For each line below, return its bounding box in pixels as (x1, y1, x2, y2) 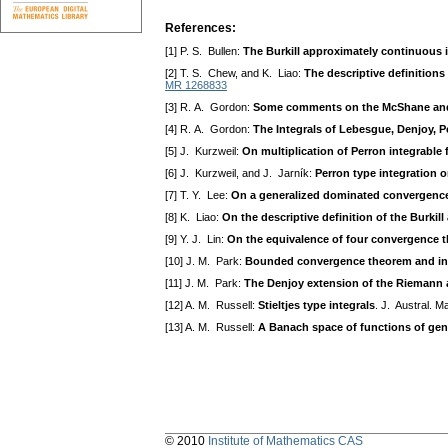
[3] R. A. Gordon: (165, 101, 253, 114)
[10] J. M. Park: (165, 255, 245, 268)
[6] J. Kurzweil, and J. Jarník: (165, 167, 315, 180)
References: (165, 21, 236, 36)
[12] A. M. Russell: (165, 299, 258, 312)
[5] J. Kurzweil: (165, 145, 242, 158)
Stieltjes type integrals (258, 299, 375, 312)
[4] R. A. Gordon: (165, 123, 253, 136)
